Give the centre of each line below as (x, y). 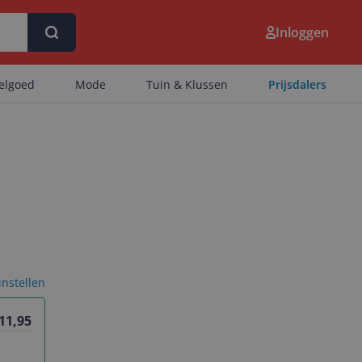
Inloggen (302, 32)
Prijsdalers (297, 84)
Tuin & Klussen (187, 84)
